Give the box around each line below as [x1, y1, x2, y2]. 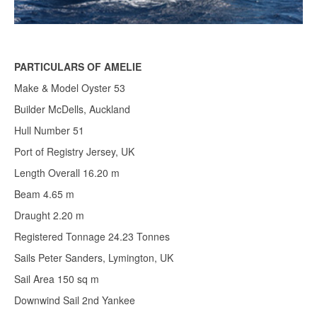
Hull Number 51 [14, 123, 84, 138]
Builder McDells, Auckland [14, 102, 130, 117]
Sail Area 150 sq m [14, 272, 99, 287]
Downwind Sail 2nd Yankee [14, 293, 135, 308]
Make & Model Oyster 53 [14, 81, 125, 96]
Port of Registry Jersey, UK [14, 144, 134, 159]
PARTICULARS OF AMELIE [14, 59, 142, 74]
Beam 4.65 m [14, 187, 74, 202]
